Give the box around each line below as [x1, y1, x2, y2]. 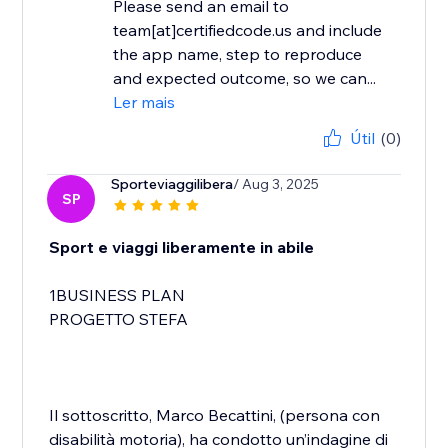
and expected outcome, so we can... [113, 68, 377, 89]
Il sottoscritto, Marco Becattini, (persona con [49, 405, 381, 426]
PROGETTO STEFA [49, 309, 189, 330]
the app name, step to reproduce [113, 44, 363, 65]
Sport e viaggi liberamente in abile [49, 237, 315, 258]
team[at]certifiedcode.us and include [113, 20, 383, 41]
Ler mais [113, 92, 176, 113]
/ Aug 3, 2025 [233, 175, 320, 194]
